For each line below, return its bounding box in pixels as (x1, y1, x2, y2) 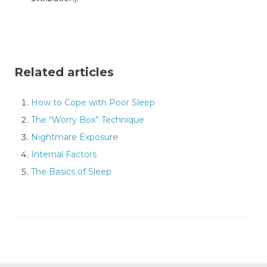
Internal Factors (31, 148, 97, 160)
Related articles (14, 64, 114, 79)
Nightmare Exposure (31, 131, 118, 142)
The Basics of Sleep (31, 166, 111, 177)
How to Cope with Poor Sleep (31, 97, 155, 108)
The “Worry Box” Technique (31, 114, 144, 125)
